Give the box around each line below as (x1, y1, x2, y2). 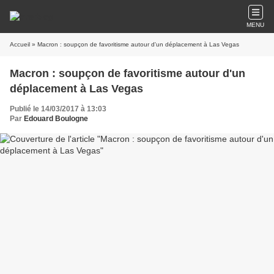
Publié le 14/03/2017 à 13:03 (10, 105, 106, 113)
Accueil (10, 41, 30, 48)
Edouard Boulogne (24, 114, 88, 123)
